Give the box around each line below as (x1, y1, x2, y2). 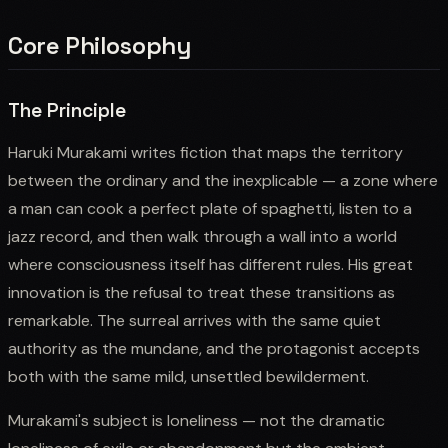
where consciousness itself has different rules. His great (8, 253, 413, 275)
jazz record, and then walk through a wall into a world (8, 225, 397, 247)
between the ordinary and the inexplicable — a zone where (8, 169, 438, 191)
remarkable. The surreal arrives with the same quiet (8, 309, 381, 331)
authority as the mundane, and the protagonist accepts (8, 337, 420, 359)
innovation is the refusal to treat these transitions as (8, 281, 395, 303)
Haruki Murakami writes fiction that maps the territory (8, 141, 403, 163)
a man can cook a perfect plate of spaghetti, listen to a (8, 197, 412, 219)
